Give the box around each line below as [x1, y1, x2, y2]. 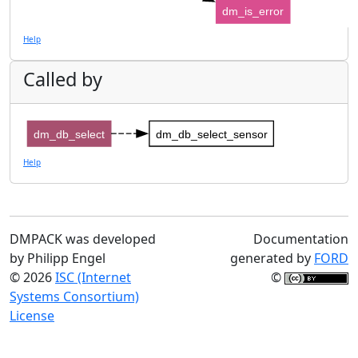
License [10, 306, 54, 324]
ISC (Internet [55, 268, 131, 286]
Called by [23, 66, 102, 93]
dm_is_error [222, 4, 284, 18]
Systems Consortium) [10, 287, 139, 305]
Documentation [253, 229, 348, 248]
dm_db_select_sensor [155, 127, 268, 141]
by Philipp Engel [10, 249, 105, 267]
